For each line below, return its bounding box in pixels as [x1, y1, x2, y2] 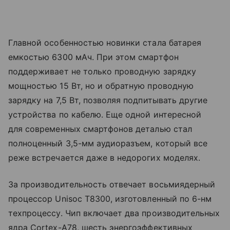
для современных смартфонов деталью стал [8, 124, 192, 135]
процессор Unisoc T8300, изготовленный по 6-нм [8, 194, 212, 204]
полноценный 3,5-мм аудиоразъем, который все [8, 138, 208, 149]
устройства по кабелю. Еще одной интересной [8, 109, 202, 120]
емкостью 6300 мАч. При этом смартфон [8, 52, 179, 63]
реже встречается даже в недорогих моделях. [8, 152, 201, 163]
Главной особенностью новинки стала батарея [8, 37, 202, 48]
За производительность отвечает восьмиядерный [8, 179, 216, 190]
